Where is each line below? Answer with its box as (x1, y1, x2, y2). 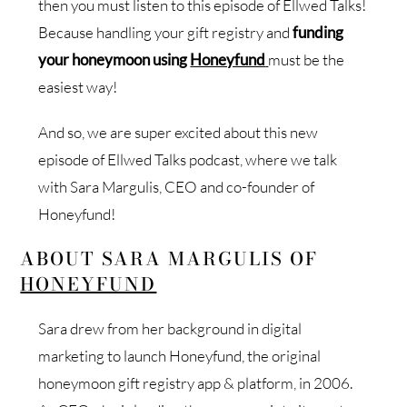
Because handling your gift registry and (38, 22, 293, 42)
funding (293, 22, 344, 42)
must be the (268, 49, 345, 69)
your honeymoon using (38, 49, 191, 69)
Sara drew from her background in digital (38, 318, 303, 338)
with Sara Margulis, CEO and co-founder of (38, 176, 315, 196)
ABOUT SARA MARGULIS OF (20, 243, 319, 273)
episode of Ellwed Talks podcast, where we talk (38, 149, 338, 169)
